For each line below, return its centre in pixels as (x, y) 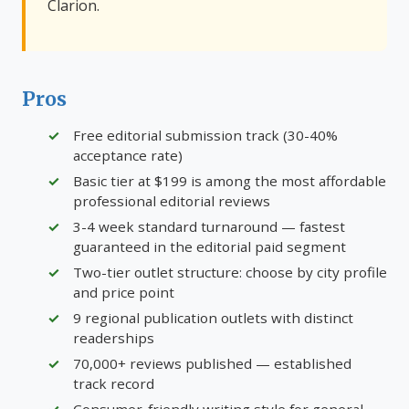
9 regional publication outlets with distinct (213, 318)
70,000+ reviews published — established (212, 363)
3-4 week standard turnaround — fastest (209, 226)
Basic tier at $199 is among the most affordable (230, 181)
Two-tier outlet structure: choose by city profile (230, 272)
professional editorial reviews (172, 201)
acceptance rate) (128, 155)
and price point (124, 292)
